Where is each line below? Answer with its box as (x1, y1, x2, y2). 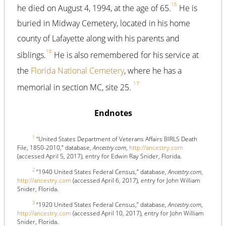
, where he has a (124, 65, 182, 76)
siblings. (17, 49, 46, 61)
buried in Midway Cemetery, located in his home (17, 18, 190, 29)
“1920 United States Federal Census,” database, (35, 200, 168, 209)
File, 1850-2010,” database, (17, 143, 93, 152)
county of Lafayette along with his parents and (17, 33, 180, 44)
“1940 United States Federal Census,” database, (35, 167, 168, 177)
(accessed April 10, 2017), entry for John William (71, 209, 204, 218)
